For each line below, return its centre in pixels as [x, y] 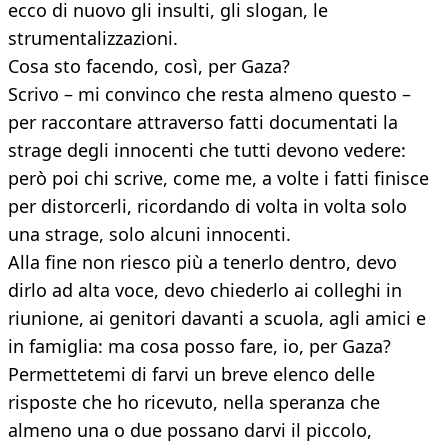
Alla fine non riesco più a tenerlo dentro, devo [202, 262]
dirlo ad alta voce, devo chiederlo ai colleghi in [205, 290]
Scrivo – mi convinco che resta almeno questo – [209, 94]
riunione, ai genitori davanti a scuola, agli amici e [217, 318]
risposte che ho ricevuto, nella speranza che [194, 402]
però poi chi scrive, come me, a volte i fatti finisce [218, 178]
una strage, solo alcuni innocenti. [149, 234]
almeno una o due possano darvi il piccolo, [190, 430]
